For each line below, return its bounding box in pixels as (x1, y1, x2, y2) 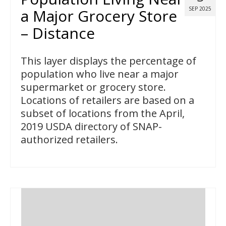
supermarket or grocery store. (21, 80, 166, 94)
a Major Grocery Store (21, 5, 177, 26)
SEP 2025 (189, 5, 211, 12)
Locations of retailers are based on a (21, 93, 194, 107)
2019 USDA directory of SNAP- (21, 119, 162, 133)
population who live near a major (21, 67, 179, 81)
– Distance (21, 22, 95, 43)
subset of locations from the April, (21, 106, 185, 120)
